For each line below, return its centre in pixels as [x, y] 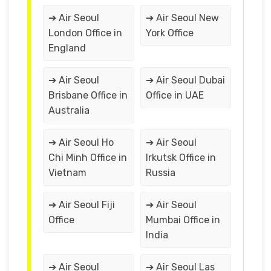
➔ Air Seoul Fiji [82, 204]
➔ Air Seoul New [182, 18]
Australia [69, 110]
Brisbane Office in [88, 95]
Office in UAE [175, 95]
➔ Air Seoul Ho [81, 142]
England [67, 48]
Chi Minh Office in [88, 157]
